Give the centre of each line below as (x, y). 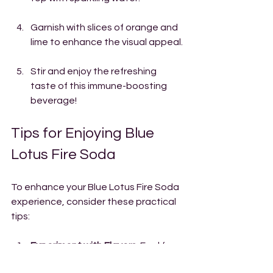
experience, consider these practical (94, 202)
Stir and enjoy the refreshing (94, 71)
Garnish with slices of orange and (105, 27)
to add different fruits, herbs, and (106, 260)
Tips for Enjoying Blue (84, 133)
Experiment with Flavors (83, 246)
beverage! (54, 101)
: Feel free (159, 246)
